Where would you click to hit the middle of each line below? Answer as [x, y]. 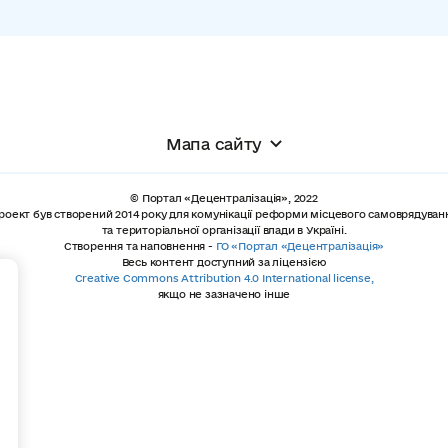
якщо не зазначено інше [224, 294]
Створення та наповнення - [138, 246]
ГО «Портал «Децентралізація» [300, 246]
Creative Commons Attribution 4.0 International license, [224, 278]
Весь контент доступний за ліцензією [224, 262]
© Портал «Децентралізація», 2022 [224, 198]
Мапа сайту [214, 144]
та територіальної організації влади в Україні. [224, 230]
